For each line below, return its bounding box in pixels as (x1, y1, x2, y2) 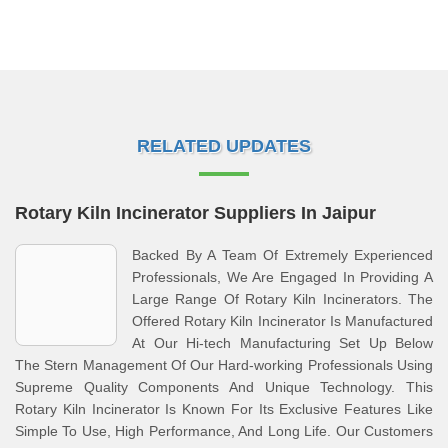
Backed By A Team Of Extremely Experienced (132, 247, 433, 263)
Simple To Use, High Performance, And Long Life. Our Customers (15, 423, 433, 439)
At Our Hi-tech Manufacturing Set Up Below (132, 335, 433, 351)
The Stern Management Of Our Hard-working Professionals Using (15, 357, 433, 373)
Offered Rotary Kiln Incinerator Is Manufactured (132, 313, 433, 329)
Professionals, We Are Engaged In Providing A (132, 269, 433, 285)
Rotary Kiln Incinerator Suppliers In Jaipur (15, 203, 376, 223)
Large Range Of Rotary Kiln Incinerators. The (132, 291, 433, 307)
